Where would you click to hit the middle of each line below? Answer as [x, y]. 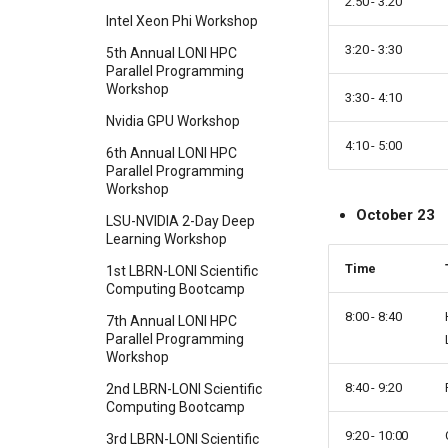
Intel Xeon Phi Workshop [182, 21]
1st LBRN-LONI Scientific [182, 271]
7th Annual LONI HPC [171, 321]
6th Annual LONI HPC [171, 153]
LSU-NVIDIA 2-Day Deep [180, 221]
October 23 [395, 214]
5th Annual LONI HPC [171, 53]
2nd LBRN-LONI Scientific [184, 389]
